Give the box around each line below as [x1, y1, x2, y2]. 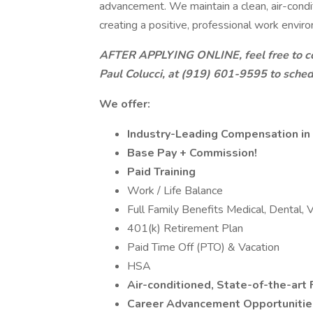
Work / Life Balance [127, 183, 223, 198]
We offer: [99, 96, 150, 112]
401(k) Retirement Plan [127, 221, 243, 236]
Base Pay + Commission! [127, 145, 257, 161]
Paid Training [127, 164, 196, 180]
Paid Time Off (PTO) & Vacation [127, 240, 279, 255]
